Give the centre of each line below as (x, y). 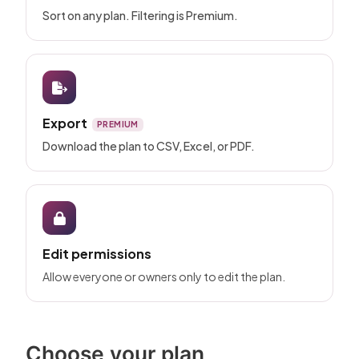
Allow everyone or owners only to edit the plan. (164, 277)
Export (65, 123)
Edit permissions (97, 254)
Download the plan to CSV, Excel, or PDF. (149, 146)
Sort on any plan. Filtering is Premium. (140, 16)
